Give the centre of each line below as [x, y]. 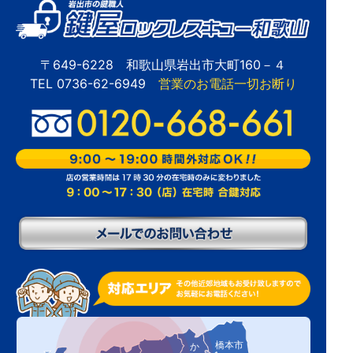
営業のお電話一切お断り [227, 83]
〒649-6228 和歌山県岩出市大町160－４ [163, 64]
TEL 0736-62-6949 [94, 83]
